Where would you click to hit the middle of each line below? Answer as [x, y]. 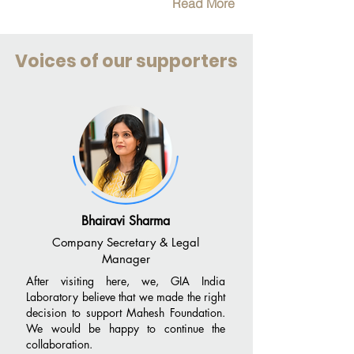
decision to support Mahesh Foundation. [126, 313]
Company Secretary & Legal [126, 242]
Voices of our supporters [126, 61]
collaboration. [59, 344]
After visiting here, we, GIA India [126, 281]
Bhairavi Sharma [126, 221]
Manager [126, 259]
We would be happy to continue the [126, 328]
